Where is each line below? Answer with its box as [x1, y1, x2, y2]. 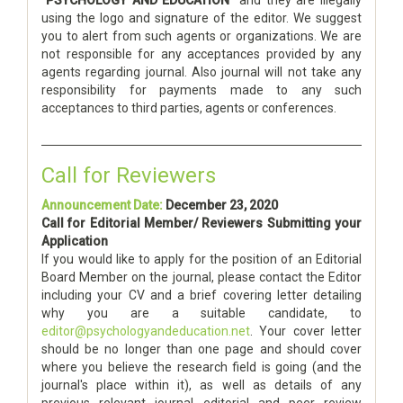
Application [41, 233, 108, 248]
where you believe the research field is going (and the [41, 359, 362, 374]
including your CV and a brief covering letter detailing [41, 287, 362, 302]
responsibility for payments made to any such [41, 82, 362, 97]
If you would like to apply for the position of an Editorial [41, 251, 362, 266]
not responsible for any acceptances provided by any [41, 46, 362, 61]
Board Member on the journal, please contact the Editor [41, 269, 362, 284]
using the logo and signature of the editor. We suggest [41, 10, 362, 25]
